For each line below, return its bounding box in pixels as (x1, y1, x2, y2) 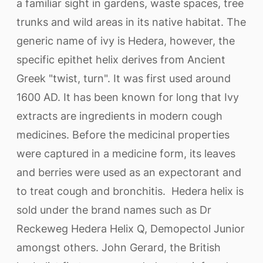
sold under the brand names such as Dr (16, 204, 211, 216)
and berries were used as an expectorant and (16, 166, 241, 178)
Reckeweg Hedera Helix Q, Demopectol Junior (16, 222, 245, 235)
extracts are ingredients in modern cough (16, 110, 222, 122)
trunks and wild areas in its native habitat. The (16, 16, 246, 28)
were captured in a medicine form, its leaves (16, 147, 235, 160)
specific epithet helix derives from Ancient (16, 53, 225, 66)
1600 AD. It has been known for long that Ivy (16, 91, 239, 103)
